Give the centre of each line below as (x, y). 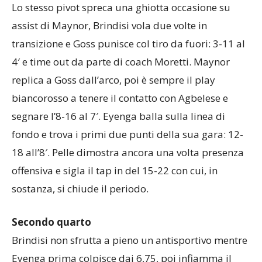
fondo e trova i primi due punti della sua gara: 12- (127, 134)
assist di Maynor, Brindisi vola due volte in (109, 25)
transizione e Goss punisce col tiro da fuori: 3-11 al (128, 43)
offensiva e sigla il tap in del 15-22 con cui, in (115, 170)
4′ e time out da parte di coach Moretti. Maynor (121, 61)
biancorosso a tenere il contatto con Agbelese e (120, 98)
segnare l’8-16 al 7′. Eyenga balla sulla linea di (118, 116)
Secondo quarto (51, 222)
